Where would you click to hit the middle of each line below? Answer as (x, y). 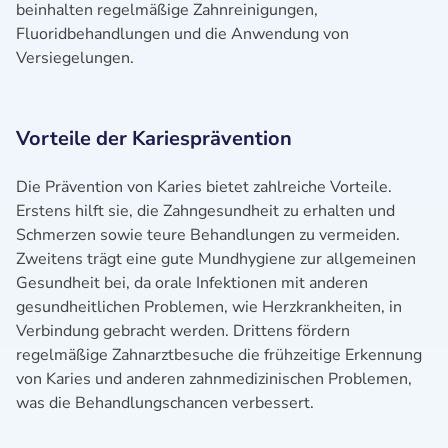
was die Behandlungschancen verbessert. (165, 403)
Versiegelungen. (75, 58)
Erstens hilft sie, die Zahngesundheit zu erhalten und (205, 211)
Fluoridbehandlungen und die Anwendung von (182, 34)
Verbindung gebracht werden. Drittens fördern (183, 331)
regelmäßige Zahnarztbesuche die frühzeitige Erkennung (219, 355)
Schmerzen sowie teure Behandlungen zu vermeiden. (208, 235)
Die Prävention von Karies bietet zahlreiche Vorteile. (204, 187)
